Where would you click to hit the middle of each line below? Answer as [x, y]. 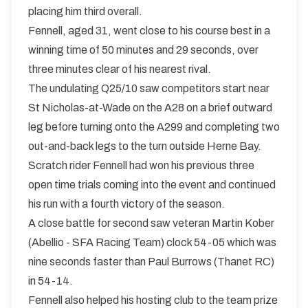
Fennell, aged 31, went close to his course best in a [149, 31]
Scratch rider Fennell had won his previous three [141, 165]
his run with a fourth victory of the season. [126, 204]
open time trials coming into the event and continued [152, 185]
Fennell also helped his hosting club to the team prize [153, 300]
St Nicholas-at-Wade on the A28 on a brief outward [150, 108]
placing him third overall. [85, 11]
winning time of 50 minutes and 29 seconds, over [143, 50]
